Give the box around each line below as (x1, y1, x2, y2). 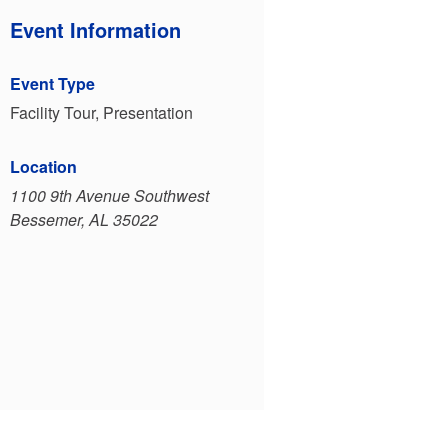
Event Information (9, 15, 181, 44)
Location (9, 155, 77, 178)
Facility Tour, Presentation (9, 101, 193, 124)
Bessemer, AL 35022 (9, 208, 158, 231)
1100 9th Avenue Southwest (9, 184, 209, 207)
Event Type (9, 72, 95, 95)
